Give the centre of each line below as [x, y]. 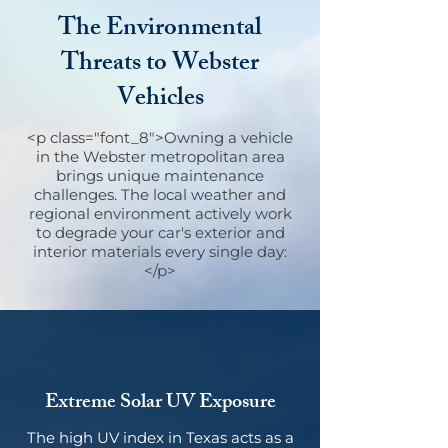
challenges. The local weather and [160, 194]
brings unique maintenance [160, 175]
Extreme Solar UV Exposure [160, 403]
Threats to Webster [160, 65]
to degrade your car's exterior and [160, 232]
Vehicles [160, 100]
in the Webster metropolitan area [160, 156]
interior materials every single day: [160, 251]
